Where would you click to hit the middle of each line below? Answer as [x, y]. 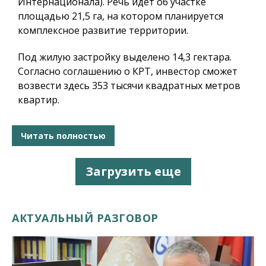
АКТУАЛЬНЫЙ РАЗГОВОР [85, 218]
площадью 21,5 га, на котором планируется [121, 16]
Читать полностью [63, 135]
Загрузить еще [133, 172]
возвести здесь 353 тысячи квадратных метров [129, 86]
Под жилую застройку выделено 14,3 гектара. [125, 57]
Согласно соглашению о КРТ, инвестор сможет [128, 72]
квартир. [39, 100]
